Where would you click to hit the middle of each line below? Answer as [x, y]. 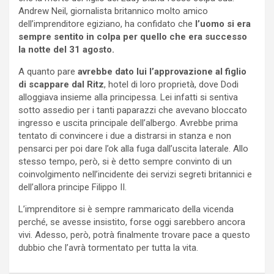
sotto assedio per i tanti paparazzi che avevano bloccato [133, 110]
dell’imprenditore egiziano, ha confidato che [107, 24]
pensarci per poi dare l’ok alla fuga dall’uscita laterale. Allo [133, 148]
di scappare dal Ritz [61, 84]
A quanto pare [48, 71]
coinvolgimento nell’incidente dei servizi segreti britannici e [135, 174]
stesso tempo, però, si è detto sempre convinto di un [125, 161]
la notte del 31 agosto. [66, 49]
